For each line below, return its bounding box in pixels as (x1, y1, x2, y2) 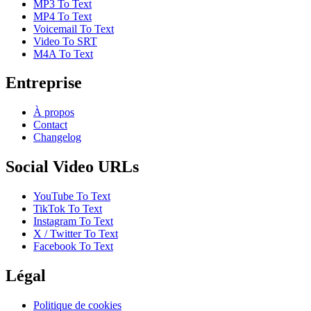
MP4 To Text (33, 10, 92, 22)
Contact (33, 119, 67, 131)
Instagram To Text (33, 215, 113, 228)
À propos (33, 106, 74, 119)
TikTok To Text (33, 203, 102, 215)
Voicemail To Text (33, 22, 114, 35)
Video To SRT (33, 35, 97, 47)
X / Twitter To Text (33, 228, 118, 240)
